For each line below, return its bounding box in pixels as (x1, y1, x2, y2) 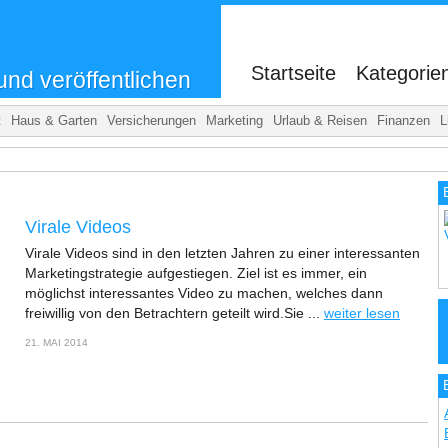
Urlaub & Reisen (273, 113, 367, 128)
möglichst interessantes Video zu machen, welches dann (25, 285, 383, 301)
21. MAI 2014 (25, 337, 88, 348)
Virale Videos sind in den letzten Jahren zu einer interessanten (25, 245, 420, 261)
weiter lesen (324, 305, 400, 321)
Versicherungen (107, 113, 196, 128)
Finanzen (377, 113, 430, 128)
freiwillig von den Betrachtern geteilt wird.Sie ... (25, 305, 324, 321)
